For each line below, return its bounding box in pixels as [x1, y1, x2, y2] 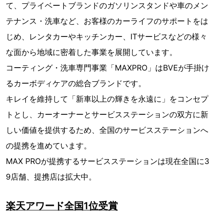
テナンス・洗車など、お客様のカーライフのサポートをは [6, 16, 208, 26]
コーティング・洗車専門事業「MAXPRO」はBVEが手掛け [6, 62, 209, 73]
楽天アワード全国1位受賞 [6, 200, 118, 212]
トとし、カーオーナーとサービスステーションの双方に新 [6, 109, 208, 119]
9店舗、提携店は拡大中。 [6, 171, 96, 182]
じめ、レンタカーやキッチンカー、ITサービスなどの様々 [6, 31, 207, 41]
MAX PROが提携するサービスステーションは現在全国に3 [6, 156, 209, 166]
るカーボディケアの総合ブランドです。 [6, 78, 146, 88]
